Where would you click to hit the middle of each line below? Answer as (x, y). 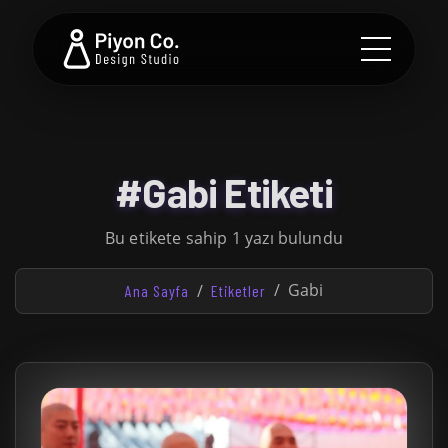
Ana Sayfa (156, 290)
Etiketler (238, 290)
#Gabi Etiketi (224, 192)
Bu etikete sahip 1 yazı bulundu (224, 238)
